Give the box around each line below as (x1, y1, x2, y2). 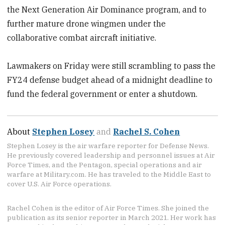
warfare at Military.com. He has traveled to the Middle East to (7, 170, 211, 179)
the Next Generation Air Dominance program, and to (7, 4, 207, 15)
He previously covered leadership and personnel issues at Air (7, 151, 215, 160)
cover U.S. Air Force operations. (7, 179, 112, 189)
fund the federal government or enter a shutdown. (7, 89, 198, 99)
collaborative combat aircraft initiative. (7, 32, 157, 43)
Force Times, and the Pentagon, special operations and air (7, 160, 202, 170)
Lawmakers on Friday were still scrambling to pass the (7, 61, 216, 71)
